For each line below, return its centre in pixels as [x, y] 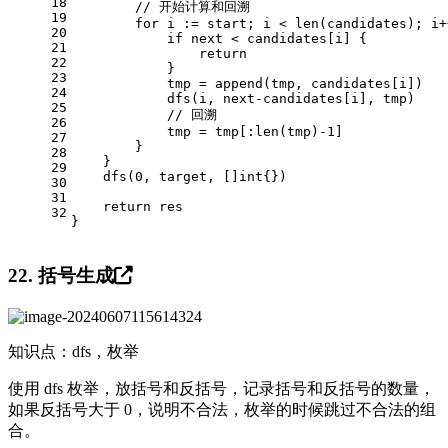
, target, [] [191, 176]
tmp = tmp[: [163, 131]
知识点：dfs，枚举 [73, 351]
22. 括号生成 [61, 276]
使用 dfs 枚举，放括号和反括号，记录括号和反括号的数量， [221, 388]
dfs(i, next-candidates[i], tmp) [243, 98]
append [239, 83]
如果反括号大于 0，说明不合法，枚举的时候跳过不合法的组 [222, 409]
